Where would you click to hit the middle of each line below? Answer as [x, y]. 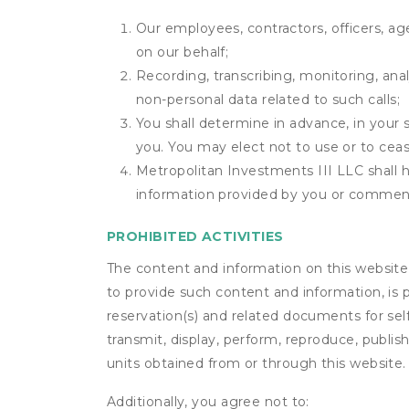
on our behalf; [183, 52]
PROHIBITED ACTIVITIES [195, 236]
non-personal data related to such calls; [268, 100]
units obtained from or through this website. [257, 363]
